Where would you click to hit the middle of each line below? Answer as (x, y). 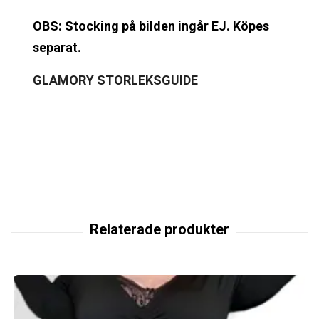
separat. (57, 47)
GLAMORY (63, 80)
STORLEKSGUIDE (146, 80)
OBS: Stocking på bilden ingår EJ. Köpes (151, 26)
